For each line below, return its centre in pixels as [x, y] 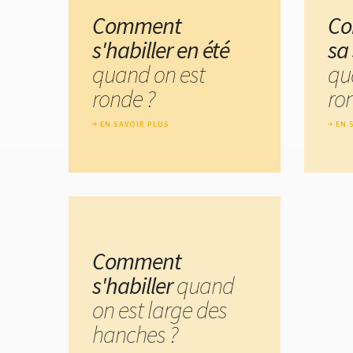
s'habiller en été [161, 49]
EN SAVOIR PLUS [135, 124]
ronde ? [123, 98]
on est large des [160, 309]
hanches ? [135, 334]
